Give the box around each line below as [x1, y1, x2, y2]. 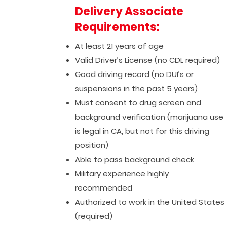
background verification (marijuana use [75, 111, 224, 122]
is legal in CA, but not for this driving [75, 126, 210, 136]
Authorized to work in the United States [75, 197, 225, 207]
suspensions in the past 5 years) [75, 83, 198, 94]
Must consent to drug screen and [75, 97, 202, 108]
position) [75, 140, 109, 150]
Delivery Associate [75, 4, 184, 19]
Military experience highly [75, 168, 169, 179]
